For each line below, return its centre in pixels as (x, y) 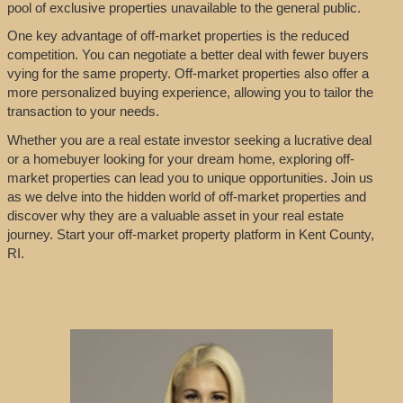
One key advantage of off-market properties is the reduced (178, 36)
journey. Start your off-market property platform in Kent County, (190, 234)
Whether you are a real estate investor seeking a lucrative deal (189, 139)
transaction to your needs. (83, 112)
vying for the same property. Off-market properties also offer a (188, 74)
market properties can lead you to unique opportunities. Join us (190, 177)
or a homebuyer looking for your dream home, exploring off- (180, 158)
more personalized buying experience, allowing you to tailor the (190, 93)
